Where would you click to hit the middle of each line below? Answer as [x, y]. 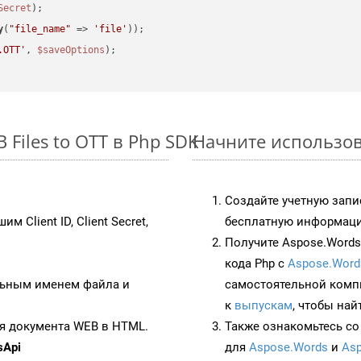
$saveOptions [71, 50]
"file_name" [40, 29]
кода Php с [256, 263]
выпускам [263, 305]
